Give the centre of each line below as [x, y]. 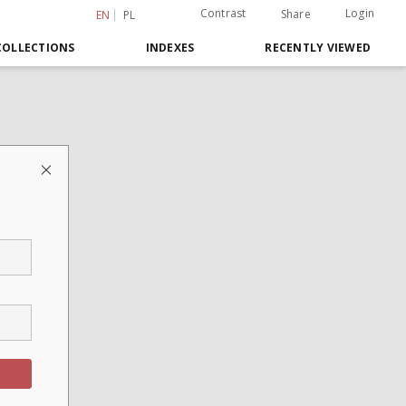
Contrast [223, 13]
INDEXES [170, 48]
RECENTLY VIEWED [318, 48]
